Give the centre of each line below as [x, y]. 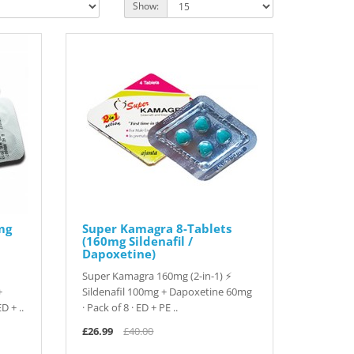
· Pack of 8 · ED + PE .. [130, 307]
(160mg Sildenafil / [138, 241]
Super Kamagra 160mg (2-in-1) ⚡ [157, 276]
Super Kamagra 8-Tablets [157, 228]
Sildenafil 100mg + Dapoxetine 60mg [168, 292]
